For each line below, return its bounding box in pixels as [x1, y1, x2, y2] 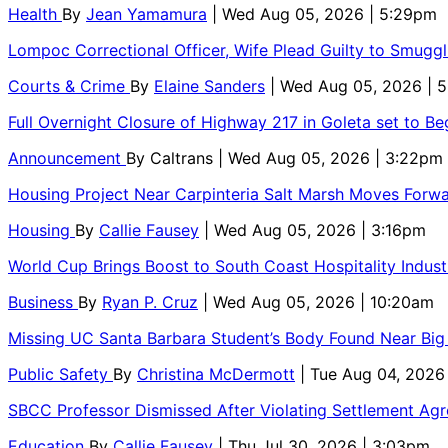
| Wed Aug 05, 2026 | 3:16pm [204, 219, 426, 240]
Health [8, 3, 62, 24]
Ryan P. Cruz [102, 291, 198, 312]
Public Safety [8, 363, 113, 384]
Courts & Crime [8, 75, 130, 96]
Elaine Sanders [154, 75, 265, 96]
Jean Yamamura [86, 3, 207, 24]
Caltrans [150, 147, 218, 168]
